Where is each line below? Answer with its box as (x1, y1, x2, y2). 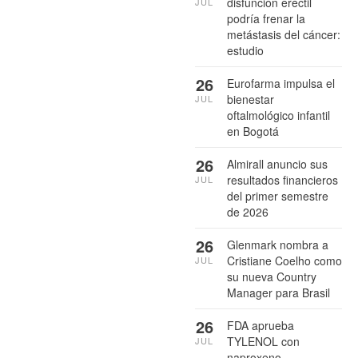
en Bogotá (227, 122, 279, 139)
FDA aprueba (227, 316, 294, 333)
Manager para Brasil (227, 284, 330, 300)
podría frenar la (227, 10, 305, 26)
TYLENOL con (227, 332, 300, 349)
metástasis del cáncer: (227, 26, 340, 42)
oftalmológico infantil (227, 106, 330, 123)
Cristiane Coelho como (227, 252, 342, 268)
